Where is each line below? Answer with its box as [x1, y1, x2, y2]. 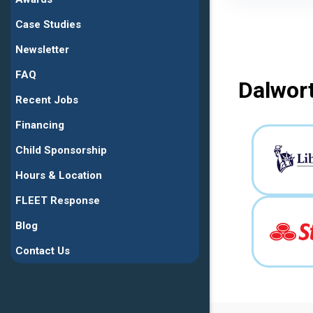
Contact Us [15, 245, 70, 258]
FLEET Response [15, 194, 100, 208]
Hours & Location [15, 169, 102, 182]
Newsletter [15, 43, 69, 57]
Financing [15, 119, 64, 132]
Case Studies [15, 18, 81, 31]
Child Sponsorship [15, 144, 107, 157]
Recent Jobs [15, 94, 78, 107]
